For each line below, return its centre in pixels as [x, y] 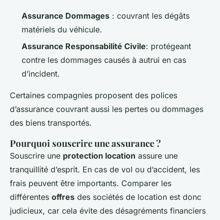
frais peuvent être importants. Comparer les [91, 183]
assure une [157, 156]
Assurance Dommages [66, 16]
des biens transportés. [51, 123]
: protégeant [168, 46]
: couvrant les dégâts [150, 16]
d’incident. [41, 74]
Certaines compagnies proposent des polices [94, 96]
